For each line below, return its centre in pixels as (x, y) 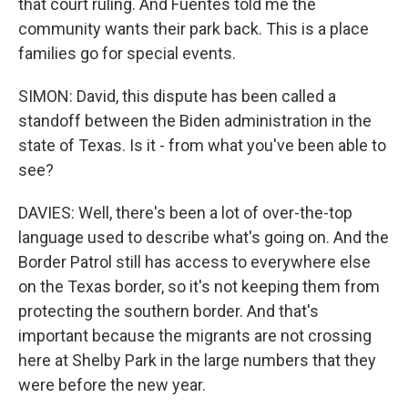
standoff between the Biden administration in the (195, 121)
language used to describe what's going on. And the (204, 237)
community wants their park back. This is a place (194, 29)
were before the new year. (112, 385)
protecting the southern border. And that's (168, 311)
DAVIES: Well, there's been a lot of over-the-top (185, 213)
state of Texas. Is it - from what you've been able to (202, 145)
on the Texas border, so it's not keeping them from (199, 286)
